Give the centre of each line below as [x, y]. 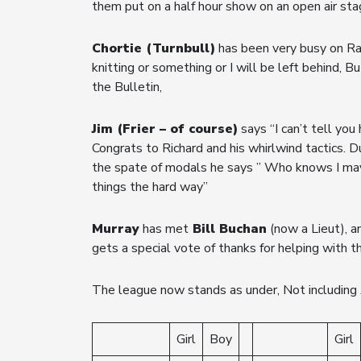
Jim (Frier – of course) [165, 129]
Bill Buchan [228, 228]
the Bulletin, [129, 87]
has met [164, 228]
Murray [116, 228]
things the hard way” [151, 187]
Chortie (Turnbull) [154, 48]
